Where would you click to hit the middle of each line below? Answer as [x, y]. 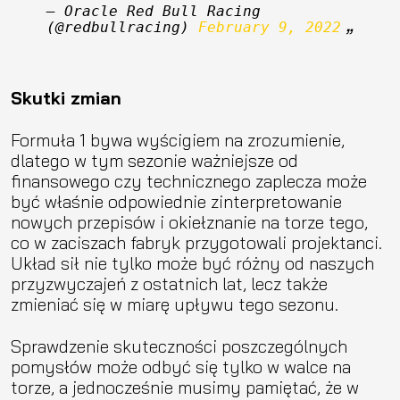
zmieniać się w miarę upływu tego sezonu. [175, 304]
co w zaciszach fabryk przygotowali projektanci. [196, 242]
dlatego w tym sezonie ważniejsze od [154, 160]
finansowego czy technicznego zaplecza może [189, 180]
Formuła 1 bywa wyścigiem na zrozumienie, [178, 139]
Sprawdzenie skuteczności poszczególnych [179, 346]
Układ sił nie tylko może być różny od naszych [192, 262]
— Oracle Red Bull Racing [154, 11]
